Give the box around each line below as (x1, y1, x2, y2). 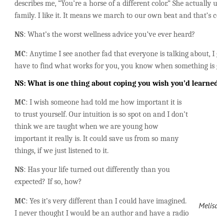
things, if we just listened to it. (15, 146, 108, 155)
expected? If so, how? (15, 177, 82, 186)
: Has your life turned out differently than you (24, 165, 170, 174)
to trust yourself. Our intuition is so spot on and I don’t (15, 109, 188, 119)
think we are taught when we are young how (15, 122, 158, 131)
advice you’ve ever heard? (110, 30, 195, 39)
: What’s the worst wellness (24, 30, 110, 39)
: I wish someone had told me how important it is (26, 97, 182, 107)
